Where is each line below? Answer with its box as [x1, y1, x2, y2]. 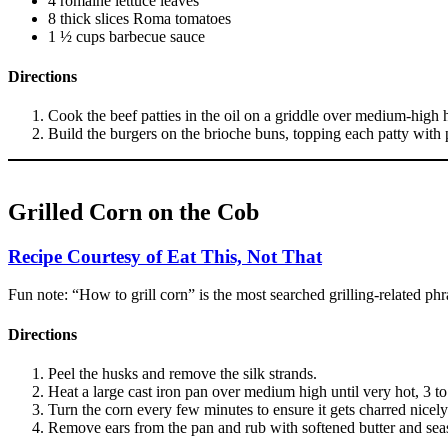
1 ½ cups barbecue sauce [48, 28, 205, 46]
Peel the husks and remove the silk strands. [48, 364, 317, 382]
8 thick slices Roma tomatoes [48, 10, 231, 28]
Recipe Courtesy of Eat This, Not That [8, 245, 322, 267]
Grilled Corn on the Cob [8, 198, 259, 225]
